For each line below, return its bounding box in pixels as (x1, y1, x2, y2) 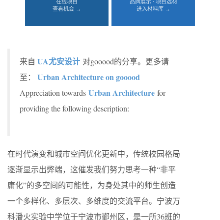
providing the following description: (20, 103, 129, 113)
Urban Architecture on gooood (37, 71, 140, 82)
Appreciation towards (20, 87, 88, 98)
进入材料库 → (136, 5, 170, 12)
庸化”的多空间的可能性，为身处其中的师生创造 (7, 180, 176, 190)
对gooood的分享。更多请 (80, 56, 169, 66)
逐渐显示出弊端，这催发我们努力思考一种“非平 (7, 164, 176, 174)
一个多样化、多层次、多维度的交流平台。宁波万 (7, 195, 180, 206)
